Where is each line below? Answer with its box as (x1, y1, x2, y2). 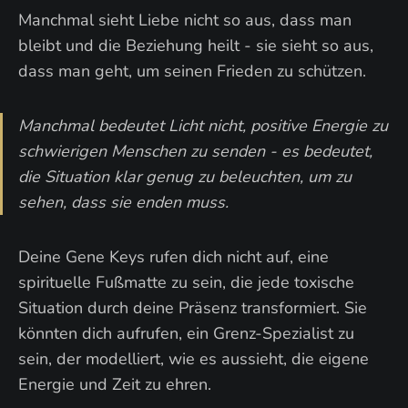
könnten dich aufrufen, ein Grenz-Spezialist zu (18, 322, 354, 344)
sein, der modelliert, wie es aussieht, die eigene (18, 348, 369, 370)
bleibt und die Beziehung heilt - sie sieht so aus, (18, 35, 373, 56)
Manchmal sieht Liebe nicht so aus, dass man (18, 9, 352, 31)
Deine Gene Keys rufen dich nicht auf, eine (18, 246, 329, 268)
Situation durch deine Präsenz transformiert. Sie (18, 297, 367, 319)
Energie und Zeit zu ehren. (18, 373, 211, 395)
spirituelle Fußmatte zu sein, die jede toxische (18, 271, 354, 293)
